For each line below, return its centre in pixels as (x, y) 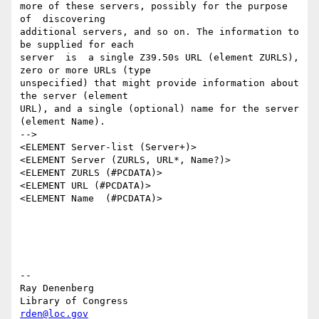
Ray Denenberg (57, 288)
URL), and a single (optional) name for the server (159, 109)
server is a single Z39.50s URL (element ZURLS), (159, 58)
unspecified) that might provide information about (159, 83)
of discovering (63, 19)
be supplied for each (77, 45)
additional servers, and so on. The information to (159, 32)
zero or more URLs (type (85, 70)
